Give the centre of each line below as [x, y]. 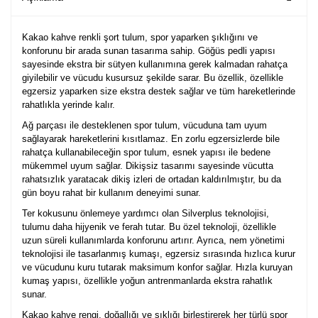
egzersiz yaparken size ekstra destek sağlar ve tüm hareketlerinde [159, 92]
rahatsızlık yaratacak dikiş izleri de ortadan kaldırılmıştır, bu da [152, 180]
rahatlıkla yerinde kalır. [68, 105]
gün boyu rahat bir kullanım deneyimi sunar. [111, 193]
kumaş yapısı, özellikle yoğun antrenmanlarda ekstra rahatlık [147, 281]
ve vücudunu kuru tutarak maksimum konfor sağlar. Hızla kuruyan [157, 268]
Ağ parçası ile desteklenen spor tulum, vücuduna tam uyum [144, 126]
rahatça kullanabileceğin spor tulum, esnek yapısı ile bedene [146, 153]
